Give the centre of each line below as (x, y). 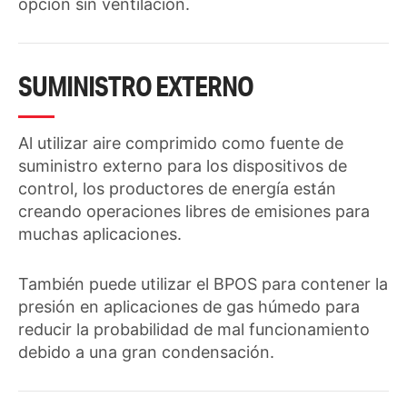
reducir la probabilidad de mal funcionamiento (194, 330)
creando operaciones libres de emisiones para (194, 212)
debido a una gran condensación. (146, 352)
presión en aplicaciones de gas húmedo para (189, 307)
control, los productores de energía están (177, 189)
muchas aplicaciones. (100, 234)
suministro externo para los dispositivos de (183, 166)
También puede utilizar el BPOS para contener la (203, 284)
